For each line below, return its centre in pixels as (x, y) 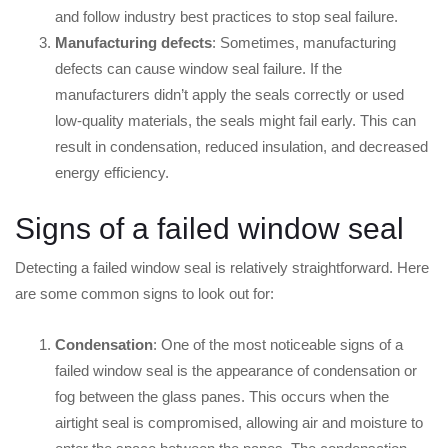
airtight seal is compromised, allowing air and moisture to (239, 423)
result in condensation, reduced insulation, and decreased (241, 147)
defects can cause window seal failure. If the (198, 69)
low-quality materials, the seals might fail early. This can (235, 121)
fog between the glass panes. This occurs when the (222, 397)
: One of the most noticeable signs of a (278, 345)
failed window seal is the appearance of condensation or (236, 371)
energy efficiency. (112, 173)
